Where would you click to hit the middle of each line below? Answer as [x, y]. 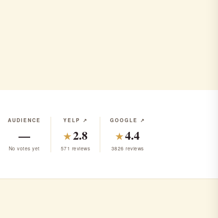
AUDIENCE [24, 120]
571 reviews [75, 148]
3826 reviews [127, 148]
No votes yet [24, 148]
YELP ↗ [75, 120]
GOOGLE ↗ [127, 120]
